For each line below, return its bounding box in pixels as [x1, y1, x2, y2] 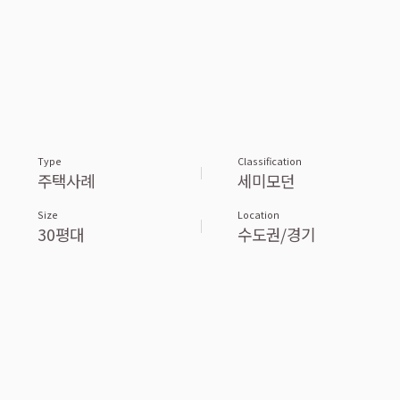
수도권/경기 [237, 221, 315, 246]
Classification [237, 154, 302, 168]
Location [237, 207, 279, 221]
